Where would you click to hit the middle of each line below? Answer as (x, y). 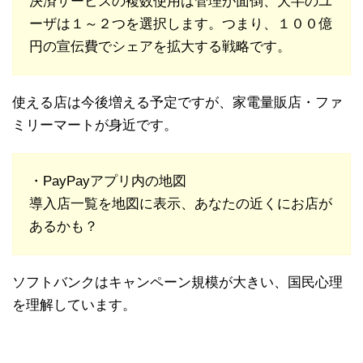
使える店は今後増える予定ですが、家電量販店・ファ (177, 103)
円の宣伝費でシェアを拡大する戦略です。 (160, 47)
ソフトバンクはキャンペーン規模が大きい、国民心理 (177, 283)
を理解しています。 (74, 305)
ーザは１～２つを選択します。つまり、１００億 (181, 24)
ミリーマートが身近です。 (95, 126)
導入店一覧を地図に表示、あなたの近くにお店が (181, 204)
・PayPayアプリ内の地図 (108, 181)
